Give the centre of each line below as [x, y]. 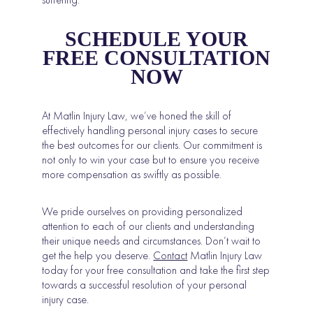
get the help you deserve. [98, 256]
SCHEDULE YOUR [156, 39]
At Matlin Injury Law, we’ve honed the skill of [137, 116]
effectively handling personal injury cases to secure [150, 131]
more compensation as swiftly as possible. [132, 175]
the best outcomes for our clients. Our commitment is [152, 145]
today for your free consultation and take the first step [156, 270]
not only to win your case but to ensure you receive [151, 160]
